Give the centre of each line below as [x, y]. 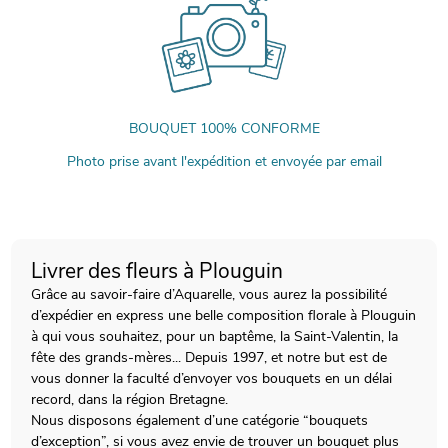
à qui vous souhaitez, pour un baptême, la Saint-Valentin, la [215, 336]
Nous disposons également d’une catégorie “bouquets [200, 420]
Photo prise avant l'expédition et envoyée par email [224, 161]
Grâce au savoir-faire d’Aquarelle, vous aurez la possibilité [209, 294]
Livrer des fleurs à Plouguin [157, 270]
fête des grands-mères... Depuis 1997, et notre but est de [209, 357]
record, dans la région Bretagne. [130, 399]
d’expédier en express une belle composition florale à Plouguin [224, 315]
